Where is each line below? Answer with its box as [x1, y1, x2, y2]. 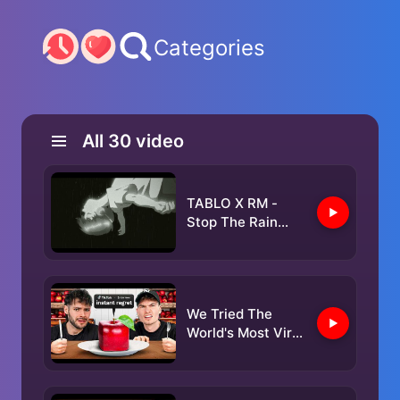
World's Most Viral [187, 324, 304, 341]
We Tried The [187, 305, 272, 322]
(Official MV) [187, 232, 271, 249]
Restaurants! [187, 343, 270, 360]
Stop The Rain [187, 213, 278, 230]
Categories [154, 35, 265, 61]
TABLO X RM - [187, 195, 278, 212]
